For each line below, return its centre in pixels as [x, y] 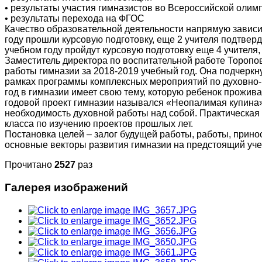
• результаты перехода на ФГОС [75, 19]
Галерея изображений [66, 187]
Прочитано [30, 165]
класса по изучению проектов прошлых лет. [99, 124]
